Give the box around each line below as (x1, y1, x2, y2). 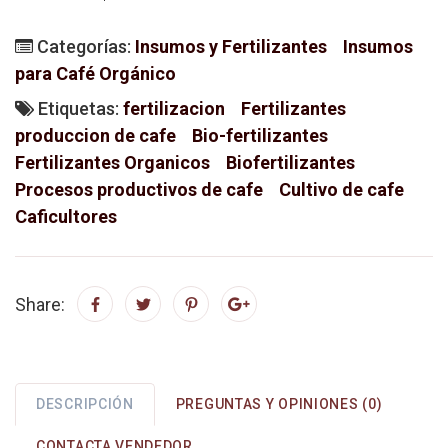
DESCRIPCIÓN (36, 396, 134, 412)
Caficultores (15, 206, 117, 227)
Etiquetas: (34, 98, 119, 119)
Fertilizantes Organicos (15, 152, 210, 173)
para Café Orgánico (15, 63, 176, 84)
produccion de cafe (15, 125, 176, 146)
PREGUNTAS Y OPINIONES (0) (175, 396, 383, 412)
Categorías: (33, 36, 131, 57)
